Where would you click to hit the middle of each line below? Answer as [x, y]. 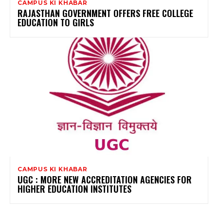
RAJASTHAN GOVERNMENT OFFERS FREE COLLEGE [105, 13]
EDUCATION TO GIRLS [56, 22]
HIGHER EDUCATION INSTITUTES [74, 189]
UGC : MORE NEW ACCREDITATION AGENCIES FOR [105, 179]
